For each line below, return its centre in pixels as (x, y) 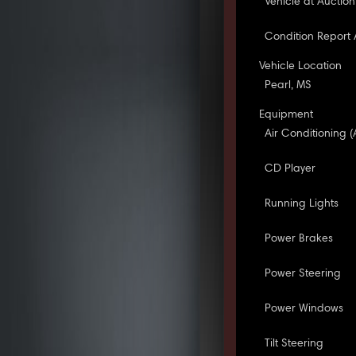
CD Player (290, 169)
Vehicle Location (301, 66)
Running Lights (302, 204)
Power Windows (304, 309)
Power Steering (303, 274)
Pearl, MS (288, 85)
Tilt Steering (294, 344)
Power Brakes (299, 239)
